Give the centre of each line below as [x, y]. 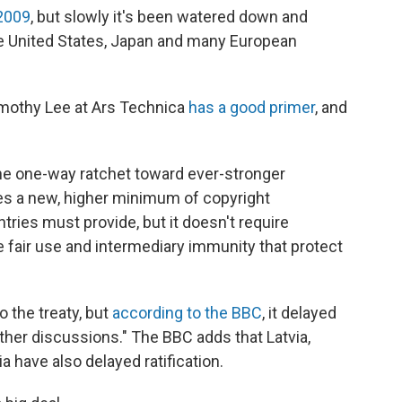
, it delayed [299, 312]
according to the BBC [187, 312]
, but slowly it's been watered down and [169, 16]
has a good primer [252, 107]
